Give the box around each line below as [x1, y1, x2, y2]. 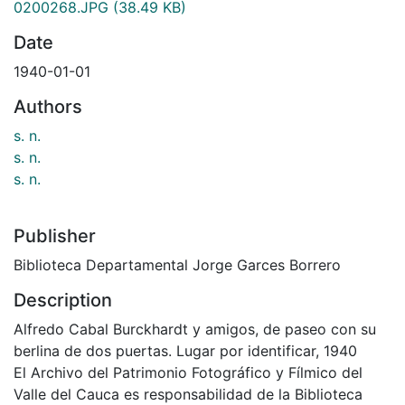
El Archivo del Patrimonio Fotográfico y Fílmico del [14, 363, 363, 381]
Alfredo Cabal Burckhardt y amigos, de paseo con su [14, 319, 376, 338]
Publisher [14, 224, 96, 247]
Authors [14, 95, 82, 118]
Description [14, 288, 112, 311]
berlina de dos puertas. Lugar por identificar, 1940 [14, 341, 357, 360]
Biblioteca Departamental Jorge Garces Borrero [14, 255, 341, 274]
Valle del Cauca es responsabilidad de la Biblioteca [14, 384, 363, 403]
